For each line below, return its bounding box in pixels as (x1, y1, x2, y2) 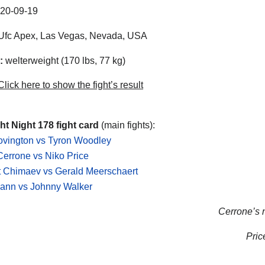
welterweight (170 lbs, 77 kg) (3, 55, 125, 66)
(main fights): (99, 120, 155, 131)
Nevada (89, 30, 122, 41)
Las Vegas (40, 30, 85, 41)
